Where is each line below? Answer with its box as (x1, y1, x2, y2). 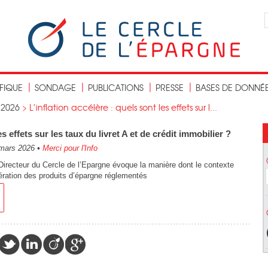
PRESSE (156, 81, 184, 93)
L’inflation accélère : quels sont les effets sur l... (29, 101, 217, 113)
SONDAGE (35, 81, 76, 93)
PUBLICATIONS (88, 81, 144, 93)
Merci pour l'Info (42, 144, 98, 153)
